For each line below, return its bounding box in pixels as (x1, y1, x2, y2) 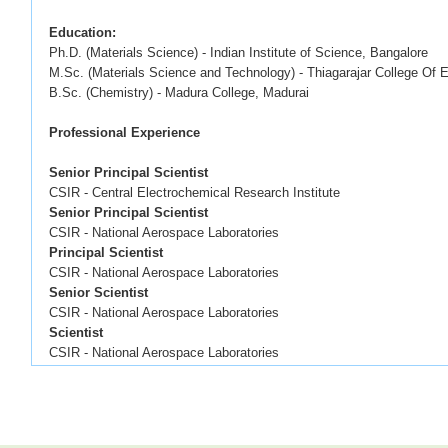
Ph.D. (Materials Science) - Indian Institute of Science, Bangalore (49, 44, 429, 60)
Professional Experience (49, 124, 201, 140)
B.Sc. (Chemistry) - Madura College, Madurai (49, 84, 310, 100)
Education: (49, 24, 117, 40)
